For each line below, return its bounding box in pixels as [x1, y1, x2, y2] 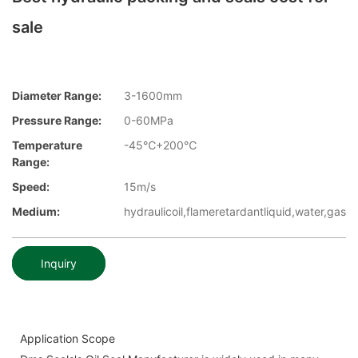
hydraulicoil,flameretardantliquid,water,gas [124, 205, 346, 219]
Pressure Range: [12, 113, 101, 128]
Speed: [12, 180, 50, 194]
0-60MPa [124, 113, 173, 128]
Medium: [12, 205, 60, 219]
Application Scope [20, 331, 115, 345]
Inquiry [41, 256, 77, 270]
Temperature [12, 138, 82, 153]
